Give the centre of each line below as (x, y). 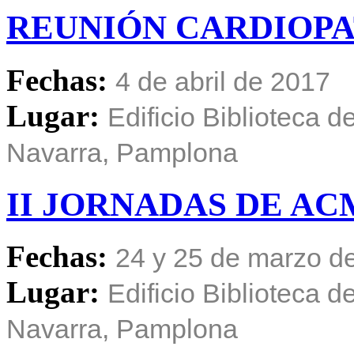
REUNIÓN (87, 27)
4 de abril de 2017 (223, 81)
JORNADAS (134, 204)
